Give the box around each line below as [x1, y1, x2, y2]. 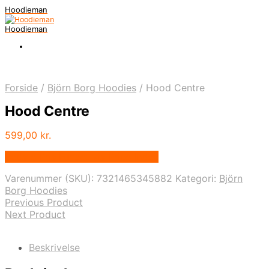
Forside [5, 82, 38, 94]
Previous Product [5, 196, 83, 209]
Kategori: [175, 172, 219, 185]
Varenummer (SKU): [5, 172, 97, 185]
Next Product [5, 208, 65, 221]
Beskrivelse [29, 241, 80, 254]
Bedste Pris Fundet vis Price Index [5, 151, 159, 163]
